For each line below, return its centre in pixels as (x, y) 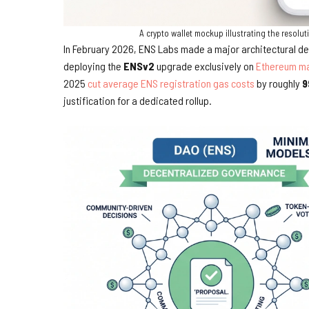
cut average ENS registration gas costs (171, 83)
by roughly (278, 83)
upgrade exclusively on (205, 66)
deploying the (93, 66)
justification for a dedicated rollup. (138, 100)
